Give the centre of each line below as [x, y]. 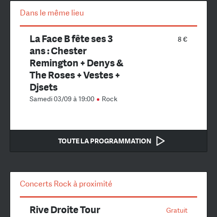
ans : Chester [58, 50]
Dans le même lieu [52, 13]
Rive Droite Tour [65, 209]
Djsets [44, 87]
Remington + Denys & [77, 62]
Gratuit [177, 210]
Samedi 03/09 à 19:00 [63, 99]
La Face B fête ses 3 [71, 38]
